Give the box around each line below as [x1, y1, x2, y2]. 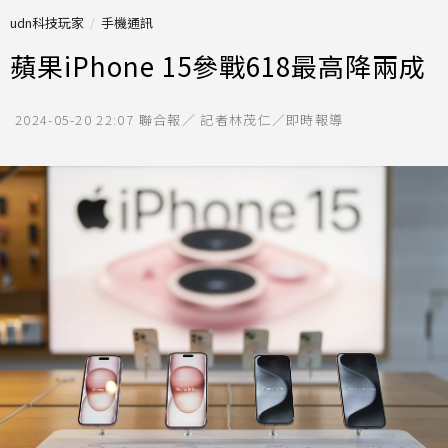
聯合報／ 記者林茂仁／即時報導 [138, 110, 344, 129]
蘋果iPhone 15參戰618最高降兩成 [10, 47, 426, 84]
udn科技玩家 [10, 13, 84, 32]
